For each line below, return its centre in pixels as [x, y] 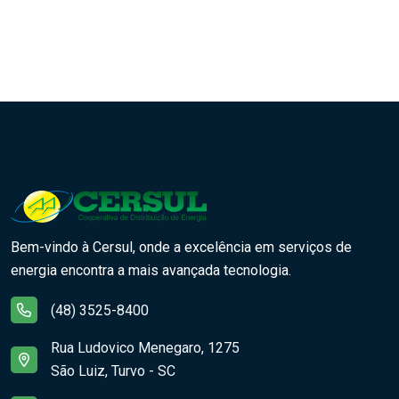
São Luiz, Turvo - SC [113, 371]
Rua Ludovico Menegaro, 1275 [145, 348]
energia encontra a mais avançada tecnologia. [151, 271]
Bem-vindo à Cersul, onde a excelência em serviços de [181, 248]
